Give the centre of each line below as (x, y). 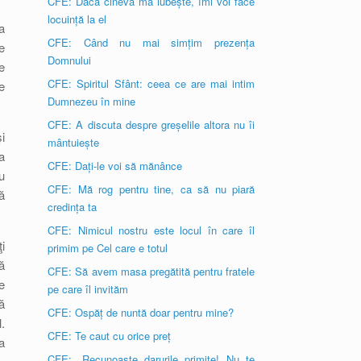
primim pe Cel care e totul (108, 248)
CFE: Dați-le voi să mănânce (115, 166)
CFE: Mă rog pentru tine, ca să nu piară (151, 189)
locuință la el (77, 19)
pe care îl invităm (88, 289)
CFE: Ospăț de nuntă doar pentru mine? (141, 312)
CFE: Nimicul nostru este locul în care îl (151, 230)
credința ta (73, 207)
